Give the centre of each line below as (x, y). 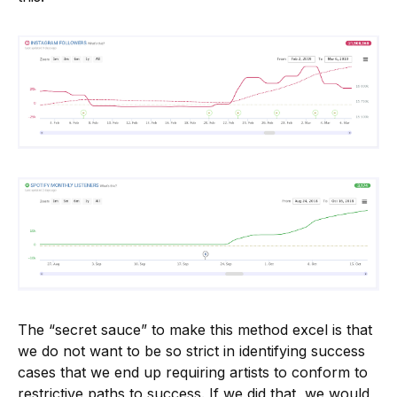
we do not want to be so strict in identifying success (191, 351)
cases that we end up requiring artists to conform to (193, 373)
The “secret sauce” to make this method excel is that (195, 330)
